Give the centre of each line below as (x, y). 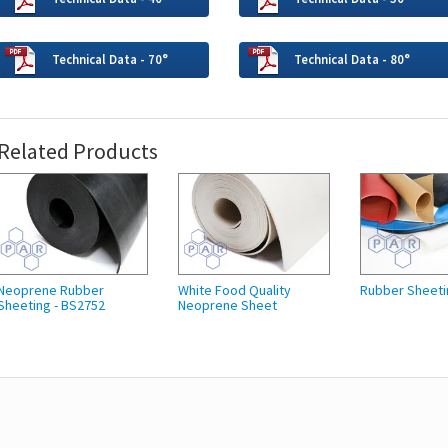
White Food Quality (235, 289)
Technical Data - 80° (352, 58)
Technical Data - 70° (109, 58)
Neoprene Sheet (228, 304)
